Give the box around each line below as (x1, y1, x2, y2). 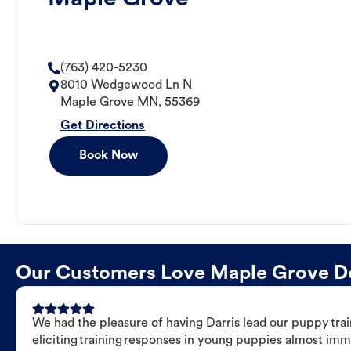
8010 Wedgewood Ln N (60, 79, 192, 92)
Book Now (79, 150, 138, 163)
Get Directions (60, 120, 145, 133)
